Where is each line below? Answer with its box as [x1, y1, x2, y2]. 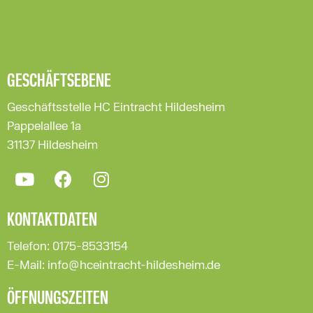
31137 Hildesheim [7, 138, 101, 152]
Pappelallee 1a [7, 119, 81, 133]
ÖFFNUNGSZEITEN [7, 289, 108, 309]
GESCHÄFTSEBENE [7, 71, 111, 92]
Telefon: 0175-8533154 [7, 240, 128, 253]
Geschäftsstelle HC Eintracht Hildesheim [7, 101, 225, 114]
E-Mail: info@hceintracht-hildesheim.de [7, 259, 220, 272]
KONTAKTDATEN [7, 210, 97, 231]
